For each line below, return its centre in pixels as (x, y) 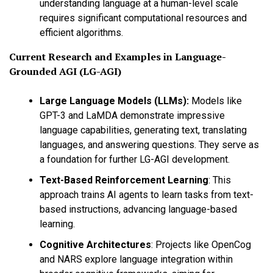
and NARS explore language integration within (136, 259)
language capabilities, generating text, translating (143, 130)
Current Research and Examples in (92, 56)
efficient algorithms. (81, 32)
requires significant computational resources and (143, 18)
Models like (215, 101)
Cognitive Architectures (95, 244)
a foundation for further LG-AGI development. (135, 159)
